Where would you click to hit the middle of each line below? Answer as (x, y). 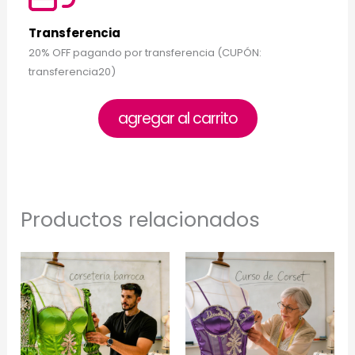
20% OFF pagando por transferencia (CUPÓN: (145, 52)
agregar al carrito (177, 118)
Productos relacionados (141, 219)
